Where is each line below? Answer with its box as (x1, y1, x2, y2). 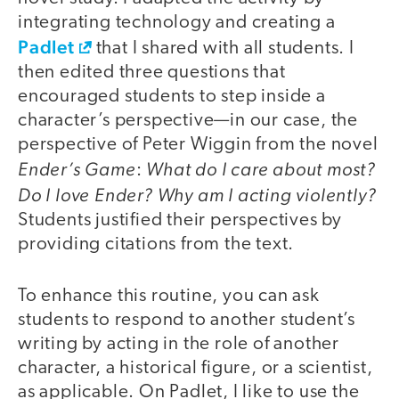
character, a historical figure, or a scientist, (18, 359, 373, 379)
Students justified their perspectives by (18, 210, 342, 230)
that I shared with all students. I (91, 38, 354, 58)
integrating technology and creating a (18, 12, 336, 32)
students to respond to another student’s (18, 311, 355, 330)
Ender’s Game (18, 157, 136, 180)
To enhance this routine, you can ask (18, 287, 320, 306)
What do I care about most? (146, 157, 377, 180)
